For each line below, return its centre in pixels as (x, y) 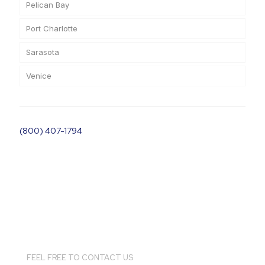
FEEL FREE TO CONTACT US (80, 258)
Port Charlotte (52, 28)
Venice (39, 76)
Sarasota (43, 52)
